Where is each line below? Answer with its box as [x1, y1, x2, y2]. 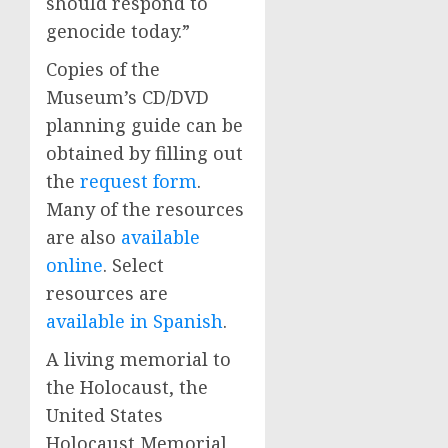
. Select [103, 253, 164, 277]
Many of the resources [46, 197, 244, 221]
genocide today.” [46, 19, 190, 43]
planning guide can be [46, 113, 243, 137]
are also [46, 225, 121, 249]
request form [80, 169, 197, 193]
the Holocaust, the [46, 375, 208, 399]
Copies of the [46, 57, 160, 81]
